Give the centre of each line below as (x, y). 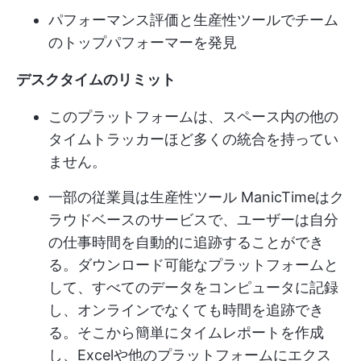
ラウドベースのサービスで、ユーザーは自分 (193, 219)
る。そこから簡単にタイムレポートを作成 (186, 332)
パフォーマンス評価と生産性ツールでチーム (193, 19)
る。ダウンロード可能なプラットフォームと (193, 264)
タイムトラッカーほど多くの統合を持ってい (193, 139)
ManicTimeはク (290, 197)
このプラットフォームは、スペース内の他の (193, 116)
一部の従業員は (99, 197)
